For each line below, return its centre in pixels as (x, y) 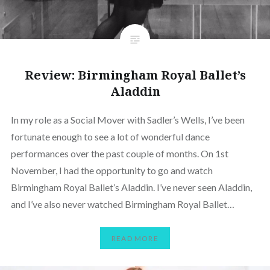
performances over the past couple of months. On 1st (119, 154)
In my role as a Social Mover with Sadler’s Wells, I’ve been (127, 120)
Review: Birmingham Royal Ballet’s (135, 75)
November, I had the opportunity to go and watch (111, 171)
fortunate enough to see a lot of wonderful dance (110, 137)
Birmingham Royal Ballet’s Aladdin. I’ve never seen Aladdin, (131, 187)
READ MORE (135, 238)
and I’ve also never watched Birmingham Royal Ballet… (122, 204)
